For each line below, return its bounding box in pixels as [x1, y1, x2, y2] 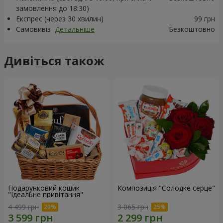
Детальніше [55, 24, 95, 34]
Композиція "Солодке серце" [117, 183, 215, 193]
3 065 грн [117, 202, 148, 212]
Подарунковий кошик [8, 183, 80, 193]
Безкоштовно [169, 24, 215, 34]
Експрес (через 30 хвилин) [16, 14, 104, 23]
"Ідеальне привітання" [8, 189, 83, 199]
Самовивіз [16, 24, 53, 34]
